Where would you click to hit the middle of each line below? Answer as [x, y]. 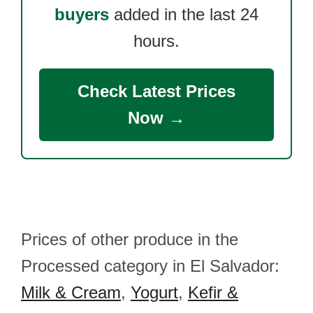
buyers [82, 14]
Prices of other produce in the [130, 239]
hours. [156, 41]
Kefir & [213, 292]
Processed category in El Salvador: [150, 266]
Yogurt [154, 292]
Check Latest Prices [156, 91]
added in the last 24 [184, 14]
